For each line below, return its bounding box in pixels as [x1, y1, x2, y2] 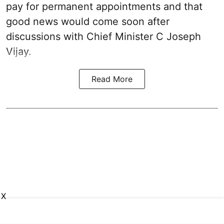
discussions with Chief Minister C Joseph [6, 30, 201, 43]
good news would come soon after [6, 15, 169, 28]
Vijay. [6, 45, 31, 58]
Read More [91, 74, 132, 84]
